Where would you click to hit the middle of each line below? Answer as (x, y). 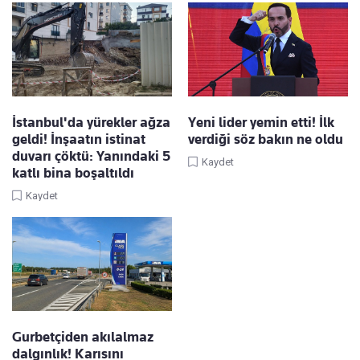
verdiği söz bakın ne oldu (266, 139)
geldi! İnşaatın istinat (79, 139)
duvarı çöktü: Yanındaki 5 (91, 156)
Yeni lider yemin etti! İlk (261, 123)
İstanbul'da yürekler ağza (91, 123)
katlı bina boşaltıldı (73, 173)
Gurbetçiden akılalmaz (83, 337)
